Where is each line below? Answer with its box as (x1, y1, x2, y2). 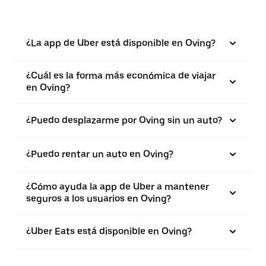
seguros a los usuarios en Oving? (26, 193, 171, 204)
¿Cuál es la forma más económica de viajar (26, 70, 216, 81)
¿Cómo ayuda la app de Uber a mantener (26, 181, 209, 192)
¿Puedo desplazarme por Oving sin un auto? (26, 115, 222, 126)
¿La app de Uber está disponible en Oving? (26, 37, 216, 49)
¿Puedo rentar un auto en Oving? (26, 148, 173, 160)
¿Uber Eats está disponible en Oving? (26, 226, 192, 237)
